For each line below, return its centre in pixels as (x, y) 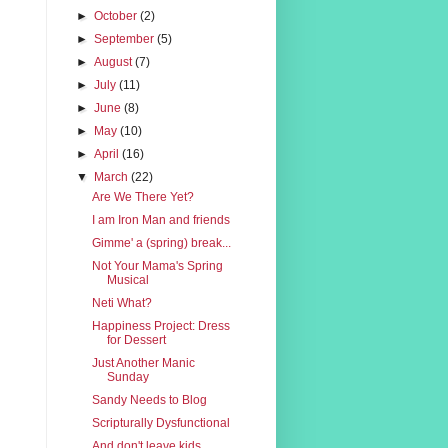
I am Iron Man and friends (160, 219)
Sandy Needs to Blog (149, 399)
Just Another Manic (143, 362)
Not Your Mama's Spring (157, 265)
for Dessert (136, 339)
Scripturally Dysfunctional (160, 422)
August (115, 61)
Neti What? (121, 302)
